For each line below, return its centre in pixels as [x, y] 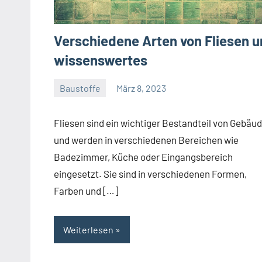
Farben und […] [86, 191]
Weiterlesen [88, 229]
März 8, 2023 [142, 88]
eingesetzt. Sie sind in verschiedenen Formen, [150, 174]
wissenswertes [101, 60]
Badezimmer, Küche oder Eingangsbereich [143, 157]
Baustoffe [80, 88]
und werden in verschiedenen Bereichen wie [146, 140]
